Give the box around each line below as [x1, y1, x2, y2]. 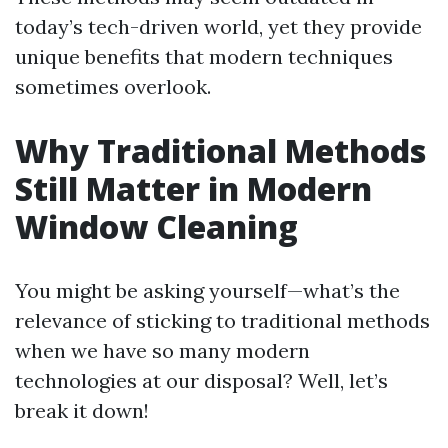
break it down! [15, 398, 149, 423]
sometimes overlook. [15, 74, 211, 99]
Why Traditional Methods [15, 129, 426, 172]
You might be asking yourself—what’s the [15, 278, 400, 303]
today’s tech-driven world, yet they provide [15, 14, 422, 39]
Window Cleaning [15, 205, 298, 248]
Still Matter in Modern [15, 167, 372, 210]
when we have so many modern [15, 338, 310, 363]
